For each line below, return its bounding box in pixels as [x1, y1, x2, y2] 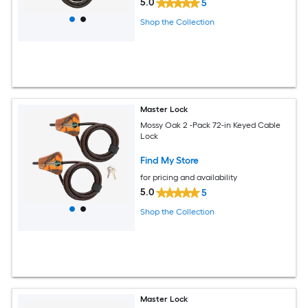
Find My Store [140, 154, 199, 166]
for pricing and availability [140, 172, 238, 182]
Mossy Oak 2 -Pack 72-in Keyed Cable [140, 120, 281, 130]
